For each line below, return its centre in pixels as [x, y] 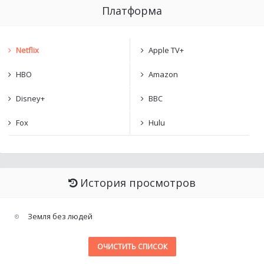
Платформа [132, 11]
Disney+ [30, 98]
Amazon [163, 74]
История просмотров [138, 183]
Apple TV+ [166, 50]
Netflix [27, 50]
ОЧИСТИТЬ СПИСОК [132, 247]
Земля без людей [60, 216]
